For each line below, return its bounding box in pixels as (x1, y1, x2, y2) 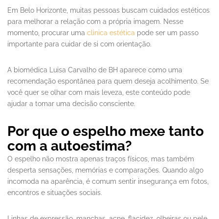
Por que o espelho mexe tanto (7, 123, 204, 140)
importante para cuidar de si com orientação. (7, 40, 152, 48)
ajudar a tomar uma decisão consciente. (7, 100, 135, 108)
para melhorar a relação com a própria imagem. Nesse (7, 18, 183, 26)
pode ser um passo (135, 29, 198, 37)
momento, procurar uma (7, 29, 87, 37)
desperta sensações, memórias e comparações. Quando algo (7, 166, 203, 175)
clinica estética (87, 29, 135, 37)
